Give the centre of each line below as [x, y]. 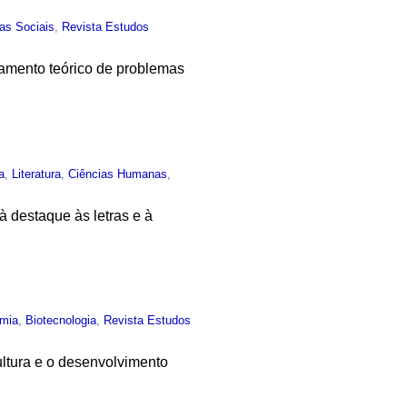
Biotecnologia [61, 321]
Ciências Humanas [118, 174]
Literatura [37, 174]
